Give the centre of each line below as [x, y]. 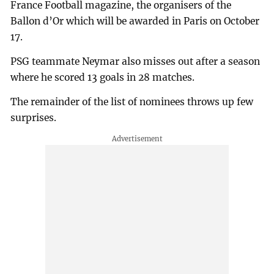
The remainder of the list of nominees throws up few [132, 102]
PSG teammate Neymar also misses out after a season [135, 62]
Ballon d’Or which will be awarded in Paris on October [135, 21]
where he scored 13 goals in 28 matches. [103, 78]
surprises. [34, 118]
